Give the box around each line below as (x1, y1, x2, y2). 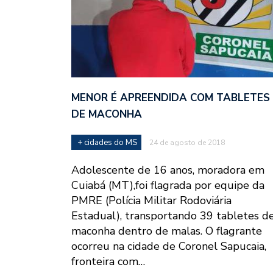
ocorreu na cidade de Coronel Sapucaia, (71, 238, 266, 253)
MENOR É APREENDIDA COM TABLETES (71, 90, 270, 105)
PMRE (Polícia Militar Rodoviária (71, 193, 232, 208)
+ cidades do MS (77, 136, 137, 148)
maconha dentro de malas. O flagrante (71, 223, 262, 238)
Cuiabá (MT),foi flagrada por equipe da (71, 177, 264, 193)
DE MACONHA (71, 107, 142, 121)
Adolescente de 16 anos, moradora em (71, 162, 264, 177)
